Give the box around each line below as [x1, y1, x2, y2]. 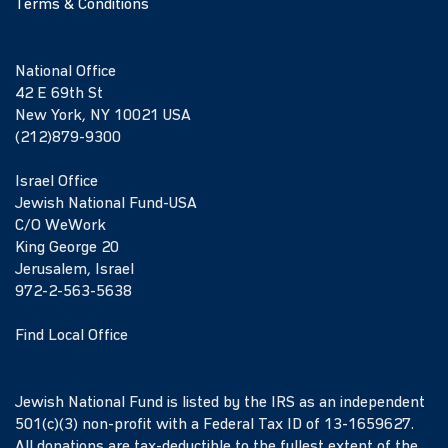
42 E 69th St [15, 86, 103, 103]
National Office [15, 64, 116, 81]
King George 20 [15, 240, 119, 257]
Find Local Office [15, 328, 128, 345]
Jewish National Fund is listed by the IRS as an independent [15, 395, 425, 412]
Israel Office [15, 174, 98, 191]
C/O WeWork [15, 218, 106, 235]
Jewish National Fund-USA [15, 196, 197, 213]
